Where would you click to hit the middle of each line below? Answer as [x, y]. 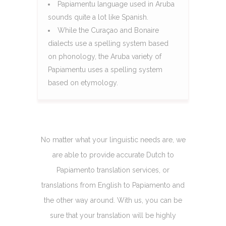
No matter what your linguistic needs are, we [113, 139]
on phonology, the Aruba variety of [105, 56]
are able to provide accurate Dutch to [113, 155]
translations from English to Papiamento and [113, 185]
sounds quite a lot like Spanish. [98, 17]
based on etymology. [83, 82]
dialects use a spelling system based [108, 43]
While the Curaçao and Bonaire [108, 30]
